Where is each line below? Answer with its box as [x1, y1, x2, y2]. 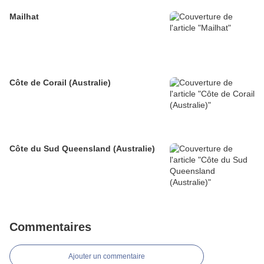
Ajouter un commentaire [68, 252, 145, 261]
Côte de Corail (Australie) [9, 78, 111, 88]
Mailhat [9, 12, 39, 22]
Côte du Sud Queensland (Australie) [9, 144, 155, 154]
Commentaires [9, 220, 91, 234]
